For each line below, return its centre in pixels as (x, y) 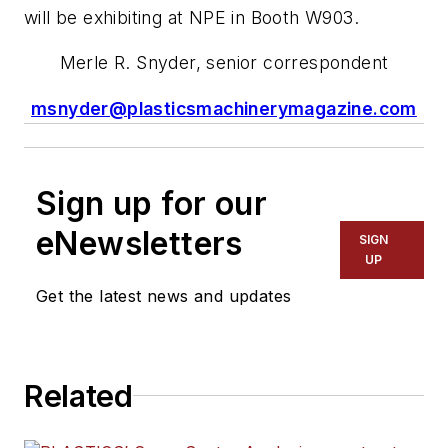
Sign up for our (151, 203)
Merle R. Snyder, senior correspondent (224, 63)
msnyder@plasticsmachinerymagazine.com (224, 108)
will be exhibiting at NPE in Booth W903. (191, 17)
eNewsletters (139, 243)
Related (78, 395)
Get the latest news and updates (164, 295)
